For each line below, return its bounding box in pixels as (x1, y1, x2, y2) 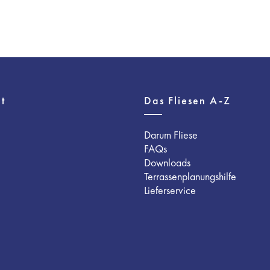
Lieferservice (144, 183, 196, 197)
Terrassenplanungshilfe (144, 169, 236, 183)
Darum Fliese (144, 128, 198, 142)
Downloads (144, 155, 190, 169)
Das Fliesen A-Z (144, 93, 231, 107)
